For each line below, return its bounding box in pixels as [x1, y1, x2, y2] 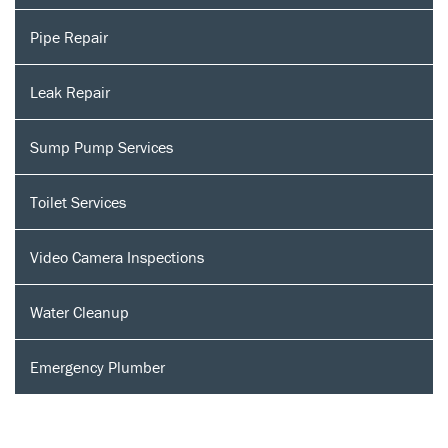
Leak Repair [30, 81, 110, 102]
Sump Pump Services [30, 136, 173, 157]
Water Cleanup [30, 301, 129, 322]
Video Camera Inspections [30, 246, 204, 267]
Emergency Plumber [30, 356, 165, 377]
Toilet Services [30, 191, 126, 212]
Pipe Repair [30, 26, 108, 47]
